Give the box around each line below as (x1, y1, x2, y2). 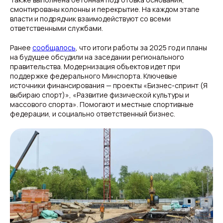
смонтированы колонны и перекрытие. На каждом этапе (10, 4, 200, 14)
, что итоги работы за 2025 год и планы (76, 43, 207, 52)
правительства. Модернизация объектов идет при (10, 62, 180, 71)
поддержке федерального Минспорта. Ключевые (10, 71, 177, 81)
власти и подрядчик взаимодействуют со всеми (10, 14, 171, 23)
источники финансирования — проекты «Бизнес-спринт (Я (10, 81, 208, 90)
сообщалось (32, 43, 76, 52)
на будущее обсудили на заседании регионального (10, 52, 184, 62)
